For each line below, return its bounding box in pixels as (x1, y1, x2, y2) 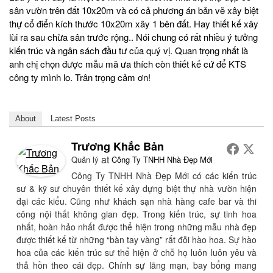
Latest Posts (51, 114, 96, 124)
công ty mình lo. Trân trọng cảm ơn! (9, 71, 151, 84)
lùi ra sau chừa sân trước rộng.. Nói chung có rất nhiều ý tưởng (9, 30, 258, 44)
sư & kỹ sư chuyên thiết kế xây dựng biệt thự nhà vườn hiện (16, 182, 257, 195)
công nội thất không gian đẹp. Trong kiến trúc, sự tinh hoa (16, 208, 257, 221)
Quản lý (71, 154, 99, 166)
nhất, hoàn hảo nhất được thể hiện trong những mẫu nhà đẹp (16, 221, 257, 233)
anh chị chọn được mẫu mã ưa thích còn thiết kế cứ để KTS (9, 57, 246, 71)
